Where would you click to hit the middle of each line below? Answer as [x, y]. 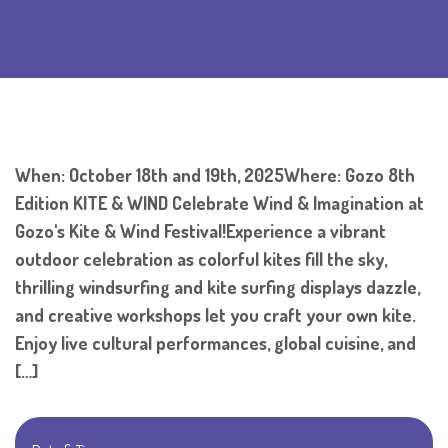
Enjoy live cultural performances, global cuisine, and [215, 343]
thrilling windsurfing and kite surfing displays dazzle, [217, 287]
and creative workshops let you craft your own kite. [215, 315]
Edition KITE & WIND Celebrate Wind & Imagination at [219, 203]
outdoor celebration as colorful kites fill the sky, [201, 259]
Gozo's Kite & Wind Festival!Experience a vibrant [200, 231]
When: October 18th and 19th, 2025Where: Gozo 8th [215, 175]
